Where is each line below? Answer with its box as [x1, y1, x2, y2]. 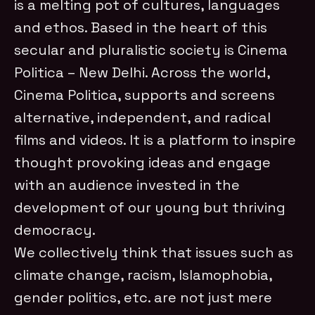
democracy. [14, 220, 96, 239]
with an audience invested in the [14, 175, 240, 194]
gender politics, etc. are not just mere [14, 288, 273, 307]
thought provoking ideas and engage [14, 153, 271, 172]
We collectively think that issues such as [14, 243, 294, 262]
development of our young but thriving [14, 198, 286, 217]
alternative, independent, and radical [14, 108, 271, 127]
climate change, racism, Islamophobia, [14, 265, 273, 284]
